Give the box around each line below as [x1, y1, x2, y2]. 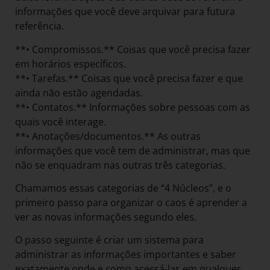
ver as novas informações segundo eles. [15, 210, 199, 224]
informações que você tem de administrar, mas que [15, 143, 250, 157]
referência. [15, 19, 66, 33]
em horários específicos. [15, 57, 126, 71]
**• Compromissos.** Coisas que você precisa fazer [15, 42, 251, 56]
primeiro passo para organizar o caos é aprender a [15, 196, 247, 210]
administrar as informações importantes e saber [15, 248, 236, 262]
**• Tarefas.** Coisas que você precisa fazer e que [15, 71, 243, 85]
